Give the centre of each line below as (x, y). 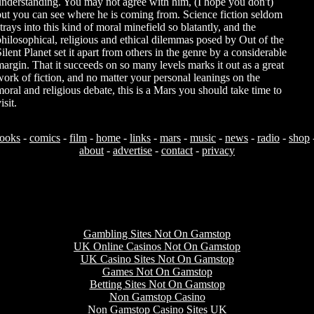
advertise (132, 150)
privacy (218, 150)
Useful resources (157, 204)
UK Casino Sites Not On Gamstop (157, 259)
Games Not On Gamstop (157, 271)
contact (177, 150)
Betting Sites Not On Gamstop (157, 284)
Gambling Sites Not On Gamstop (157, 233)
